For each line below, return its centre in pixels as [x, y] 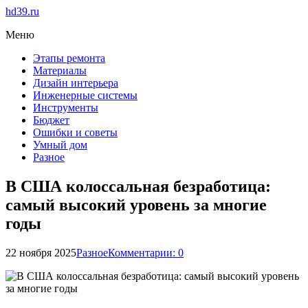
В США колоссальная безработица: [138, 186]
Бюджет [51, 120]
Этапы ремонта [69, 58]
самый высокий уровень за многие [136, 205]
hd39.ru [22, 11]
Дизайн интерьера [76, 83]
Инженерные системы [85, 95]
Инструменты [66, 108]
